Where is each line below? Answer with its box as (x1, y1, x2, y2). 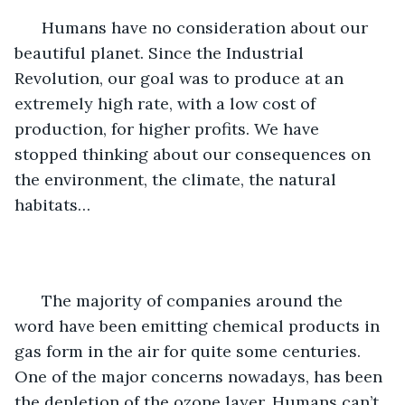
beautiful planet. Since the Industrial (14, 42, 308, 63)
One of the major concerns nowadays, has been (14, 365, 387, 387)
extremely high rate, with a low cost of (14, 92, 320, 114)
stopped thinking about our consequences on (14, 143, 375, 165)
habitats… (14, 193, 90, 215)
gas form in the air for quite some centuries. (14, 340, 365, 362)
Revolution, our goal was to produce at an (14, 67, 348, 89)
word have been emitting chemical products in (14, 315, 384, 336)
